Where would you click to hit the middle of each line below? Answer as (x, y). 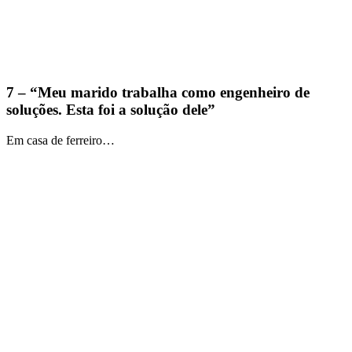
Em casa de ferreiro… (60, 140)
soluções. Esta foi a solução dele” (111, 109)
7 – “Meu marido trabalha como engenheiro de (158, 92)
